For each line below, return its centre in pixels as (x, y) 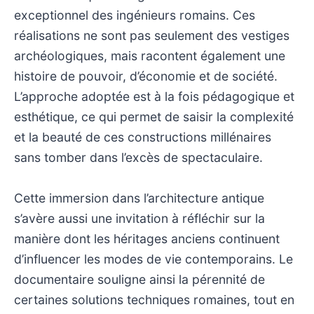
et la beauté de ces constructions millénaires (143, 137)
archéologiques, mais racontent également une (150, 55)
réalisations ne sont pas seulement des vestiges (152, 35)
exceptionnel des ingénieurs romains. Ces (135, 15)
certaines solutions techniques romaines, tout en (154, 299)
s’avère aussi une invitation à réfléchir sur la (139, 218)
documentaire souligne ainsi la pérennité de (139, 279)
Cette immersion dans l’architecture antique (139, 198)
